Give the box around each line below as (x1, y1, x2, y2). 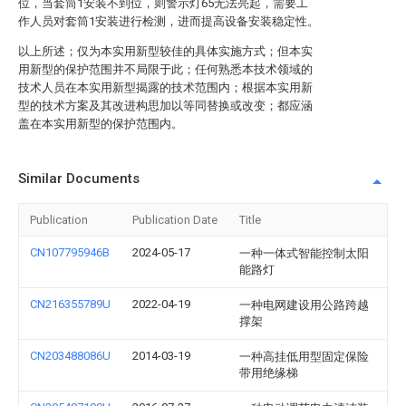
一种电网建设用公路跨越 (239, 298, 369, 312)
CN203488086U (30, 349, 111, 362)
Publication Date (132, 213, 217, 227)
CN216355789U (30, 297, 111, 311)
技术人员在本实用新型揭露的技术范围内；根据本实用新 (18, 81, 313, 94)
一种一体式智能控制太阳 (239, 246, 369, 260)
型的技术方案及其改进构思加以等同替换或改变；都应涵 (18, 99, 313, 112)
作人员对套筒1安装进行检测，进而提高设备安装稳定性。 (18, 14, 319, 28)
